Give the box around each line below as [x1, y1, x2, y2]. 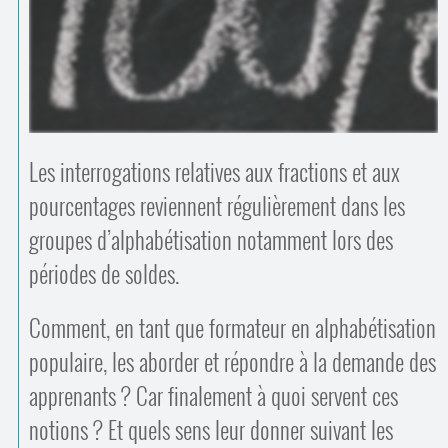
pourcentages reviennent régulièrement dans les [28, 189, 405, 223]
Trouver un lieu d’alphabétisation [237, 44, 423, 66]
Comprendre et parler [300, 29, 406, 51]
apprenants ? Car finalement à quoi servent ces [28, 379, 398, 413]
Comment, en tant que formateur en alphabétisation [28, 311, 436, 345]
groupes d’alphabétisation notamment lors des [28, 223, 393, 257]
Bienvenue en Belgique [298, 76, 411, 98]
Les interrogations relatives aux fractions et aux [28, 155, 400, 189]
